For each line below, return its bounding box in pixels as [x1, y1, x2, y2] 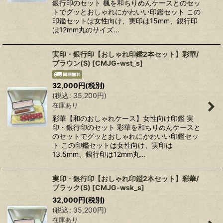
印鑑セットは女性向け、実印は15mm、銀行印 [52, 16, 198, 25]
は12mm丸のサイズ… [52, 25, 119, 34]
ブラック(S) [52, 183, 91, 192]
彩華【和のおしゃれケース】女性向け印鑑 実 [52, 113, 194, 122]
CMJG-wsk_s [95, 183, 141, 192]
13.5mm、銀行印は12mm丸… [52, 149, 146, 158]
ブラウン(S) [52, 59, 91, 68]
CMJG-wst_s [95, 59, 140, 68]
